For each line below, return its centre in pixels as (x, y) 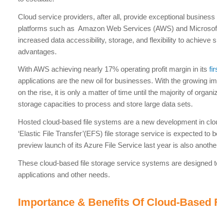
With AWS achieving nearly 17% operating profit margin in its (114, 69)
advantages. (38, 51)
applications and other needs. (64, 174)
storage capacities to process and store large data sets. (106, 104)
